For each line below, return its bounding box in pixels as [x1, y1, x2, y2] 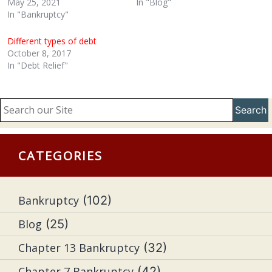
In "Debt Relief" [7, 59, 68, 71]
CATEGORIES [18, 148, 103, 164]
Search [235, 104, 267, 116]
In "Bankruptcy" [7, 8, 69, 20]
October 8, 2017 [7, 47, 71, 59]
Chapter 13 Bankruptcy [18, 240, 140, 255]
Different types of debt [7, 35, 97, 47]
